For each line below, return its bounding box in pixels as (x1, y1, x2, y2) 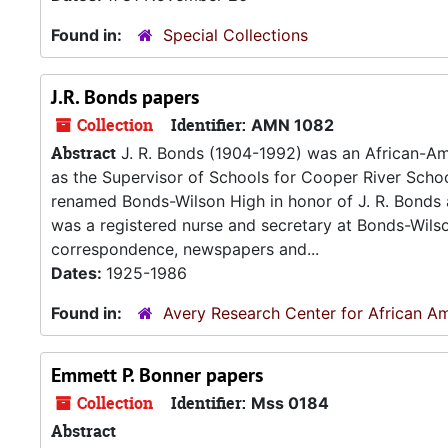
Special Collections (163, 25, 308, 45)
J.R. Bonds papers (51, 84, 199, 110)
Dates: (51, 263, 106, 283)
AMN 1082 (251, 115, 334, 135)
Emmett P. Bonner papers (51, 362, 263, 388)
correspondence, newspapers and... (51, 239, 319, 259)
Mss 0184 (251, 393, 329, 413)
